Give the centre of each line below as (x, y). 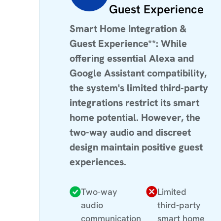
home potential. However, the (135, 117)
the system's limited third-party (139, 88)
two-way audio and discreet (130, 132)
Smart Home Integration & (128, 28)
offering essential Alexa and (132, 58)
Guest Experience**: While (128, 43)
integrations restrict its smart (134, 102)
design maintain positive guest (136, 147)
